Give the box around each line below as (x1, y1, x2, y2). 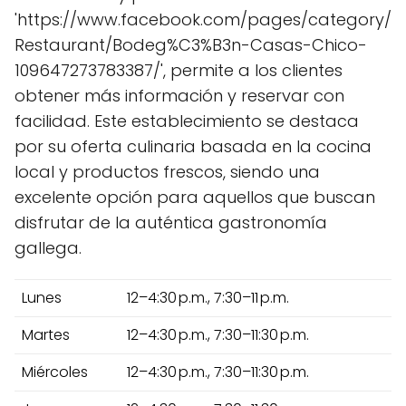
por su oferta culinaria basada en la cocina (14, 134, 372, 158)
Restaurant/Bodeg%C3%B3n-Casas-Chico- (14, 33, 367, 56)
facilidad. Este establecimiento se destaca (14, 109, 359, 132)
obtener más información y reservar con (14, 83, 344, 107)
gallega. (14, 236, 82, 259)
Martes (22, 324, 70, 345)
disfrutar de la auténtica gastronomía (14, 210, 327, 234)
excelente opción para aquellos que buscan (14, 185, 375, 208)
